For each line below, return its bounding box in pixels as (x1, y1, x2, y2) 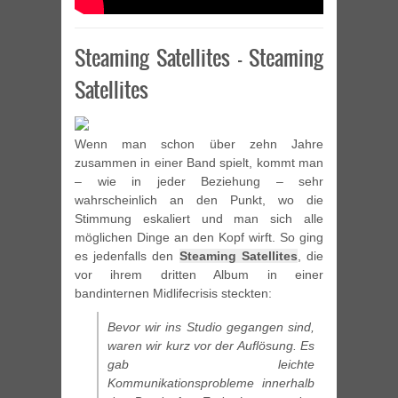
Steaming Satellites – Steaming (75, 42, 323, 75)
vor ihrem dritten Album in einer (75, 267, 323, 283)
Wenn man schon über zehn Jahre (75, 137, 323, 152)
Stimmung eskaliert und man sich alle (75, 211, 323, 227)
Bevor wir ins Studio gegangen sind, (107, 320, 314, 335)
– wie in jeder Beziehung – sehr (75, 174, 323, 189)
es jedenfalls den (75, 249, 179, 264)
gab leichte (107, 357, 314, 372)
